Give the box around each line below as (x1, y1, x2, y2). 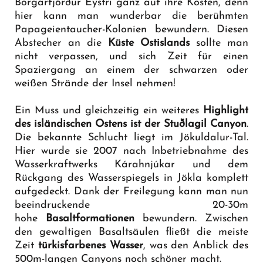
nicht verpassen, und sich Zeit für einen (15, 50, 248, 62)
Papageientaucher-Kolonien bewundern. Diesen (15, 23, 248, 35)
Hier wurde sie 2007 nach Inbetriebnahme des (15, 145, 248, 157)
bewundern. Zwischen (134, 213, 248, 224)
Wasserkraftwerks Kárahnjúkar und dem (15, 159, 248, 170)
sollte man (190, 37, 248, 49)
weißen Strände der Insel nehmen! (15, 77, 176, 89)
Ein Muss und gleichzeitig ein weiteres (15, 104, 203, 116)
